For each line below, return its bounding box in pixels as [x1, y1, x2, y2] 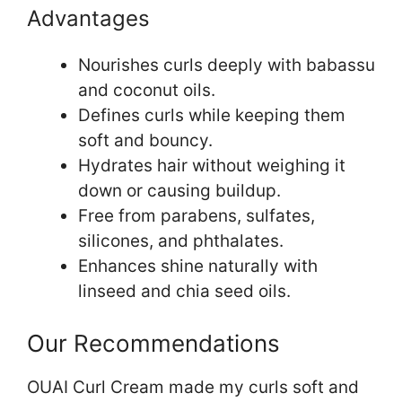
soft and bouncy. [78, 129, 213, 151]
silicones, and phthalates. [78, 230, 284, 251]
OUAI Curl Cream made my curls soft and [27, 377, 359, 398]
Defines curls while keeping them [78, 104, 345, 126]
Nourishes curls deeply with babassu [78, 54, 375, 75]
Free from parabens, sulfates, [78, 205, 315, 226]
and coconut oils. [78, 79, 215, 100]
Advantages [27, 4, 150, 31]
